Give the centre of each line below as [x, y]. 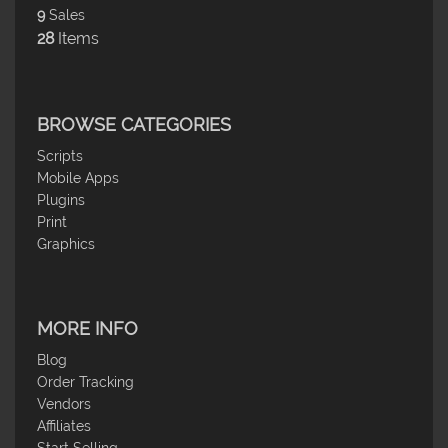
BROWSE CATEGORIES [133, 124]
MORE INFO [87, 328]
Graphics [65, 243]
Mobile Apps [77, 177]
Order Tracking [85, 381]
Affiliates [63, 425]
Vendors [63, 403]
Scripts [59, 155]
